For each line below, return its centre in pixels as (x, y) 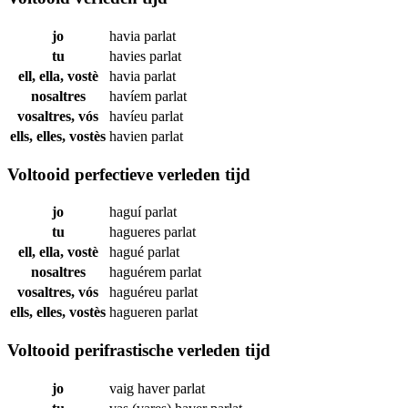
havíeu (130, 116)
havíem (132, 96)
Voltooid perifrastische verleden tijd (139, 351)
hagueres (137, 232)
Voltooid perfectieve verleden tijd (129, 174)
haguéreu (138, 292)
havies (129, 56)
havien (130, 136)
